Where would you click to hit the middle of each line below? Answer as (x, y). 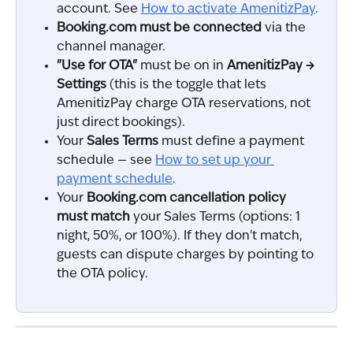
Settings (82, 85)
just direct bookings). (121, 123)
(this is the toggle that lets (188, 85)
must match (93, 218)
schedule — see (106, 161)
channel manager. (111, 48)
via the (285, 29)
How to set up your (215, 161)
